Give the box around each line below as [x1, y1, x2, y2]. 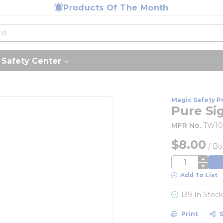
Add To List [180, 171, 218, 179]
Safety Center [1, 56, 61, 66]
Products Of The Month [63, 2, 169, 12]
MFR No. [171, 121, 202, 130]
